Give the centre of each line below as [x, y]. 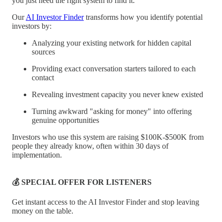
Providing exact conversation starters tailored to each [114, 68]
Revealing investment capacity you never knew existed [117, 94]
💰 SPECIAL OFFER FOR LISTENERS [82, 182]
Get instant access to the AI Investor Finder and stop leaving [106, 202]
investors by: [32, 26]
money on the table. [43, 211]
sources [43, 52]
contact [43, 77]
